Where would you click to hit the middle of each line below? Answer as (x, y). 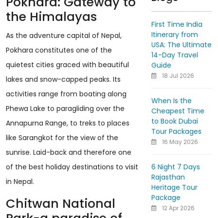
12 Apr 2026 (177, 208)
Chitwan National (61, 204)
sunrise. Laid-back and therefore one (69, 153)
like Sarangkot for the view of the (62, 138)
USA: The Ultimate (181, 45)
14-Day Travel (174, 55)
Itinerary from (174, 35)
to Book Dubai (174, 121)
